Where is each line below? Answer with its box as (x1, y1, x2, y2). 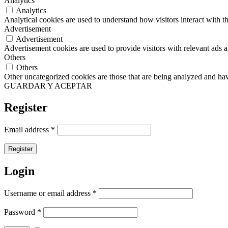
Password (4, 207, 37, 216)
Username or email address (4, 188, 93, 197)
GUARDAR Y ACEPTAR (4, 81, 92, 90)
